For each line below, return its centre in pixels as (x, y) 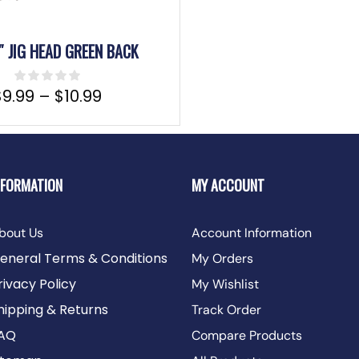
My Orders (222, 259)
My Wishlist (225, 284)
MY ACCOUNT (228, 186)
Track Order (226, 310)
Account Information (252, 233)
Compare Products (247, 336)
